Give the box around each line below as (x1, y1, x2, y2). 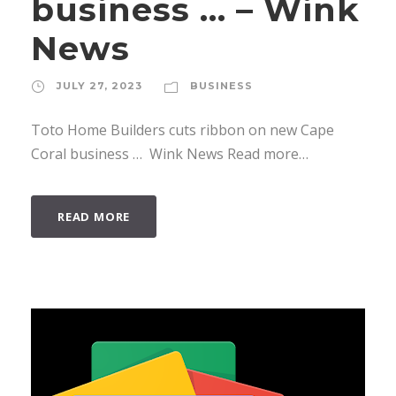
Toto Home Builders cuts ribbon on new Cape (31, 119, 334, 140)
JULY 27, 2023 (57, 79, 142, 92)
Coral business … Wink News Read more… (31, 143, 308, 164)
